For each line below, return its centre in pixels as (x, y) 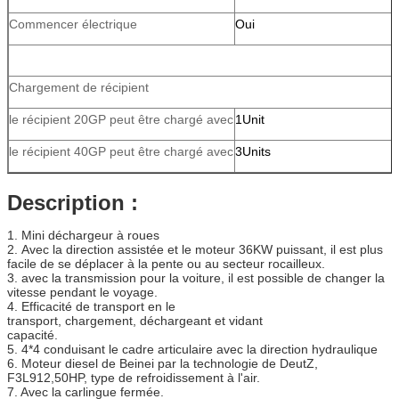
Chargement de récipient (79, 87)
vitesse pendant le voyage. (84, 292)
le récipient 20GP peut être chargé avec (121, 119)
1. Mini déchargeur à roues (83, 235)
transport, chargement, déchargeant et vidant (137, 320)
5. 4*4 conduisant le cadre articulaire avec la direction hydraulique (194, 349)
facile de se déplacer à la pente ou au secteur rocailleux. (168, 263)
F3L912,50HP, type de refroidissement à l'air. (134, 377)
